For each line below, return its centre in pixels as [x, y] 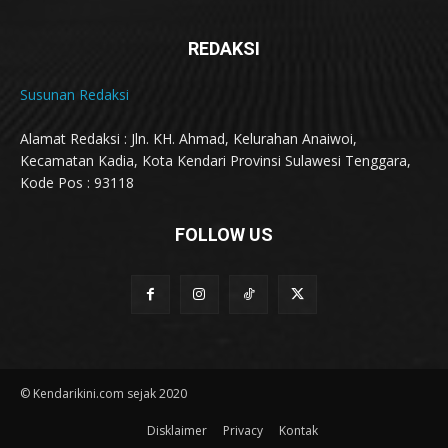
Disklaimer [176, 430]
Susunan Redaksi [74, 94]
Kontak [298, 430]
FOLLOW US [224, 234]
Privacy [242, 430]
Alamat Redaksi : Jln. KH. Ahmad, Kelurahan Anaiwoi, [188, 138]
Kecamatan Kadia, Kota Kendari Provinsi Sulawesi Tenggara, [215, 160]
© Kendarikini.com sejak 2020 [103, 393]
